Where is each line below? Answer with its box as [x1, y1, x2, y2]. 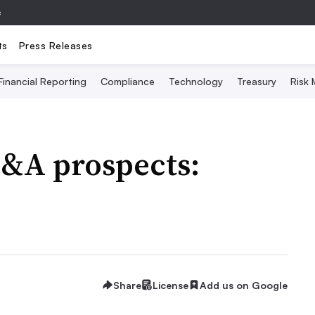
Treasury [236, 75, 276, 87]
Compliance [100, 75, 155, 87]
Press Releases [18, 39, 93, 51]
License [153, 278, 188, 291]
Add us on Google [200, 278, 288, 291]
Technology [168, 75, 223, 87]
